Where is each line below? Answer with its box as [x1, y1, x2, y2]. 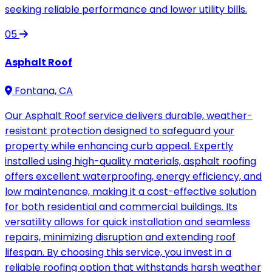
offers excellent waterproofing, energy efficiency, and [5, 169, 262, 183]
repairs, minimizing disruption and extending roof [5, 229, 236, 244]
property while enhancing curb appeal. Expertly [5, 138, 233, 153]
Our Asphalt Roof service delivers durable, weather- [5, 108, 253, 123]
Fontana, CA [12, 83, 73, 98]
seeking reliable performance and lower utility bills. [5, 2, 247, 17]
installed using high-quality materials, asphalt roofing [5, 154, 256, 168]
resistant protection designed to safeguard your [5, 123, 234, 138]
